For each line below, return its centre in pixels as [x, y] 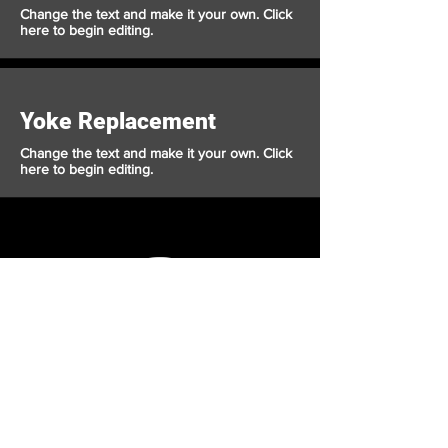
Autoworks [159, 358]
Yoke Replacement [118, 121]
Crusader [159, 334]
